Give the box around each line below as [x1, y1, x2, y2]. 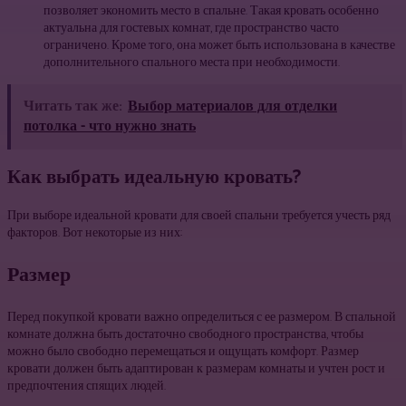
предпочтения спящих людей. [7, 375, 166, 397]
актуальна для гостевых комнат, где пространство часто [43, 17, 339, 39]
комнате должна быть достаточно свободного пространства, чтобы [7, 324, 363, 345]
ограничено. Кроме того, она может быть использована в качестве [43, 34, 395, 56]
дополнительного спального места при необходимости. [43, 52, 340, 73]
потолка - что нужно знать [24, 113, 196, 139]
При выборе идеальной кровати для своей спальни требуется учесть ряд [7, 205, 391, 227]
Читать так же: [24, 93, 122, 119]
